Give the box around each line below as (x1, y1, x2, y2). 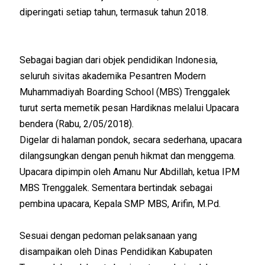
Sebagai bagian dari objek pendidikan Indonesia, (20, 54, 218, 66)
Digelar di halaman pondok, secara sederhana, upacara (20, 134, 243, 146)
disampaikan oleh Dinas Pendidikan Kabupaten (20, 245, 213, 257)
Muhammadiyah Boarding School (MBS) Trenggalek (20, 86, 231, 98)
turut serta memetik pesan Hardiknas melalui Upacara (20, 102, 240, 114)
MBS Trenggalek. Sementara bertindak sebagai (20, 182, 213, 193)
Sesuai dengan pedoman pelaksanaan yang (20, 230, 198, 241)
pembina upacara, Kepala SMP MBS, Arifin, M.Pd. (20, 198, 221, 209)
